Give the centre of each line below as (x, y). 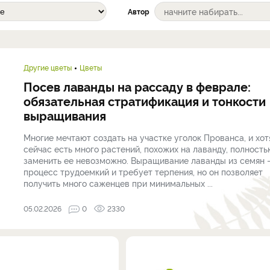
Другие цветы (48, 67)
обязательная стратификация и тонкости (145, 101)
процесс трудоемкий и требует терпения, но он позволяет (143, 171)
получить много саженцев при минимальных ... (118, 183)
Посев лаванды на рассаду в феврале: (137, 86)
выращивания (65, 115)
